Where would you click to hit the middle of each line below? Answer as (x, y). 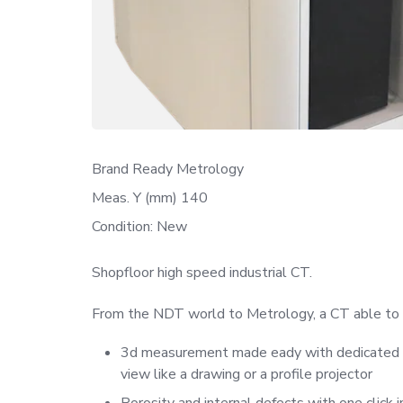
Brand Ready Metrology (168, 169)
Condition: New (139, 226)
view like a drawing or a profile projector (246, 374)
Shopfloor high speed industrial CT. (202, 272)
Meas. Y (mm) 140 (150, 197)
